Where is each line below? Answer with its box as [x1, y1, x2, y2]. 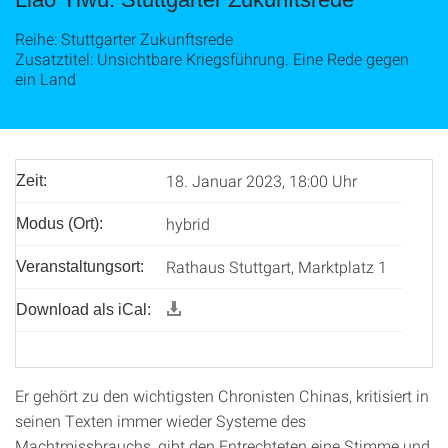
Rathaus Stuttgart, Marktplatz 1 [166, 256, 387, 277]
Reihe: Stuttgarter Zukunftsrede [15, 28, 233, 49]
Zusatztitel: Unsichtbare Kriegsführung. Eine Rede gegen [15, 48, 409, 69]
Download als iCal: [16, 301, 151, 318]
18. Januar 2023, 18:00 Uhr [166, 170, 357, 191]
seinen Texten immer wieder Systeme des [15, 410, 306, 431]
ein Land [15, 68, 76, 89]
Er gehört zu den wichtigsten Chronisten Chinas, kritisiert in [15, 385, 429, 406]
